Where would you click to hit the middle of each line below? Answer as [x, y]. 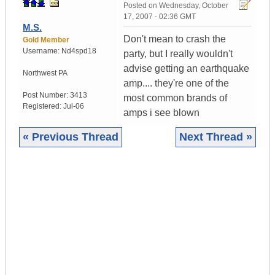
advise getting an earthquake [186, 69]
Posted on [141, 6]
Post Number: [46, 95]
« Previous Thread [71, 137]
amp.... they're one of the [176, 83]
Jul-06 [74, 107]
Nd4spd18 [79, 51]
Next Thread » [216, 137]
